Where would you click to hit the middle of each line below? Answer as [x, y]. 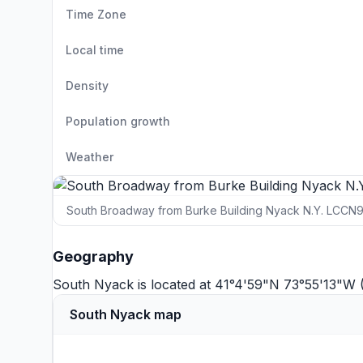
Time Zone [96, 14]
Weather [90, 157]
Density [87, 85]
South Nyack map [126, 314]
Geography [93, 256]
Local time [95, 50]
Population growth [118, 121]
